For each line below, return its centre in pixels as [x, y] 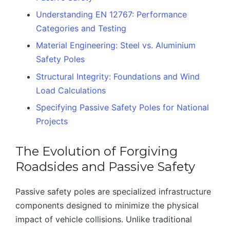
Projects [52, 121]
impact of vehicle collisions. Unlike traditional [104, 219]
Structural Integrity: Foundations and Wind [118, 76]
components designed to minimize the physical [107, 206]
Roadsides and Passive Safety [105, 167]
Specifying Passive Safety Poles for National [122, 108]
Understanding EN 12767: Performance [111, 14]
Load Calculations [71, 90]
